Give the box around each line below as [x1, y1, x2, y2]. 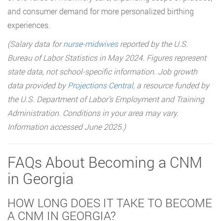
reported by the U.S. [118, 38, 188, 49]
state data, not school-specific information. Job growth [7, 66, 197, 76]
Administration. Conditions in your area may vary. [7, 107, 179, 118]
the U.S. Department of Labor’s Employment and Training [7, 93, 204, 104]
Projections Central [68, 79, 133, 90]
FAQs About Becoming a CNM [7, 152, 202, 172]
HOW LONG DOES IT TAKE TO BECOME [7, 194, 212, 211]
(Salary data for [7, 38, 63, 49]
